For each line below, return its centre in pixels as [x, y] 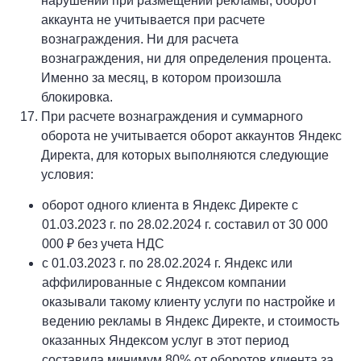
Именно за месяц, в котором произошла [162, 78]
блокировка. [77, 97]
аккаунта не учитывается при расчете [154, 20]
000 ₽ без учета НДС [104, 244]
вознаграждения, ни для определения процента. [187, 58]
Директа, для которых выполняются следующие [185, 155]
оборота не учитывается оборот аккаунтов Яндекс [192, 136]
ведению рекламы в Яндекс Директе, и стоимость [191, 321]
